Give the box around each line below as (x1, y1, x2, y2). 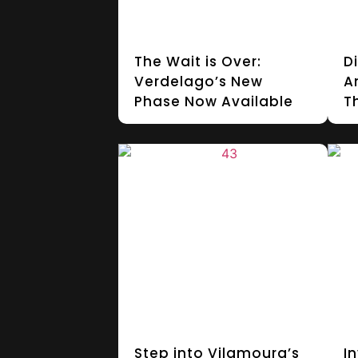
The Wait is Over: (133, 52, 261, 72)
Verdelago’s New (133, 72, 263, 92)
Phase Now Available (133, 92, 293, 112)
